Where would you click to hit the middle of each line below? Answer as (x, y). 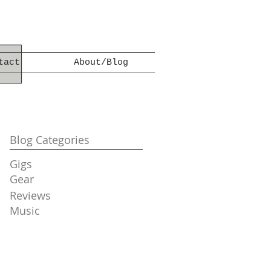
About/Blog (101, 63)
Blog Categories (50, 140)
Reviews (30, 195)
